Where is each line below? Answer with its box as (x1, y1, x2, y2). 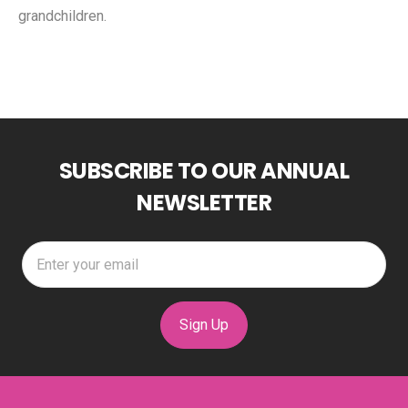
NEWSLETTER (137, 187, 271, 218)
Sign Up (179, 315, 229, 333)
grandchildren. (18, 6, 107, 25)
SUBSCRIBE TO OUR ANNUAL (58, 155, 350, 186)
